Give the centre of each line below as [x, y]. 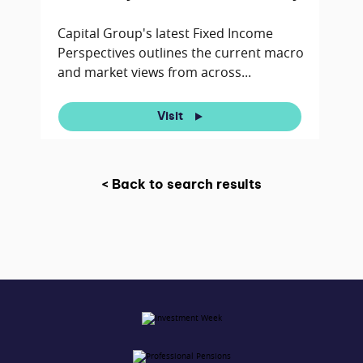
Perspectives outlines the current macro [180, 53]
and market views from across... [154, 73]
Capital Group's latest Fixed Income [165, 34]
